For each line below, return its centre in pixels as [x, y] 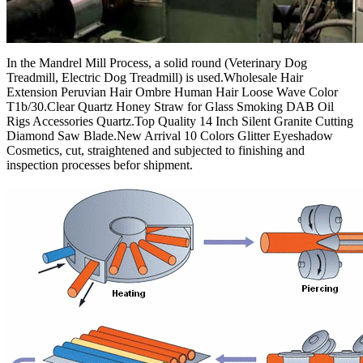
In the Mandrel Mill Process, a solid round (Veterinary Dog [157, 63]
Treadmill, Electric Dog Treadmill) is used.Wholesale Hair [155, 78]
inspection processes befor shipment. [100, 165]
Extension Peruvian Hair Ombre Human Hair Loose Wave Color [172, 92]
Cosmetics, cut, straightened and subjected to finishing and [156, 151]
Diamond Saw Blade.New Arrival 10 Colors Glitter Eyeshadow [170, 136]
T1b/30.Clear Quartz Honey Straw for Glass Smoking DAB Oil [170, 107]
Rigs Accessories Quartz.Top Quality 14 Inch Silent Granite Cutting [180, 122]
